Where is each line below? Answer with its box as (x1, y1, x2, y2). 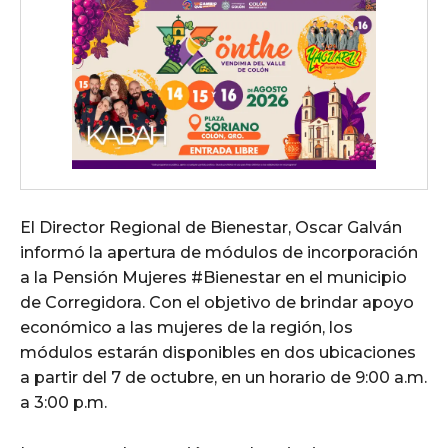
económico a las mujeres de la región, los (20, 317, 353, 337)
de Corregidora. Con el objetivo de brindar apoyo (20, 292, 414, 312)
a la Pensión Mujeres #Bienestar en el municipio (20, 267, 407, 287)
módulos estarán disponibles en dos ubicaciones (20, 342, 416, 362)
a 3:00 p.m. (20, 392, 107, 412)
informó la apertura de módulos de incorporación (20, 242, 418, 262)
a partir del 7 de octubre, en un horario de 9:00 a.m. (20, 367, 427, 387)
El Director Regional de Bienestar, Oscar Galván (20, 217, 402, 237)
